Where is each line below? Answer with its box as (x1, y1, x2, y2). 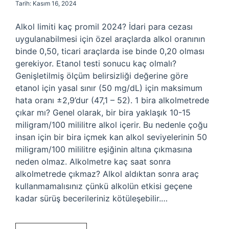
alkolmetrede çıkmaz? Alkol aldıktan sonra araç (15, 169, 199, 179)
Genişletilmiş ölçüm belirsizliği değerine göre (15, 71, 188, 81)
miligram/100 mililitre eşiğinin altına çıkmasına (15, 144, 192, 154)
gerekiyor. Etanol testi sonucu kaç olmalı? (15, 58, 176, 68)
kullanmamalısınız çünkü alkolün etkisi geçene (15, 181, 192, 191)
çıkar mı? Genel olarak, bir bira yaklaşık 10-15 (15, 107, 191, 118)
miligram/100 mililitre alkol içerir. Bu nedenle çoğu (15, 120, 208, 130)
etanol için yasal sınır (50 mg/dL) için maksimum (15, 83, 202, 93)
